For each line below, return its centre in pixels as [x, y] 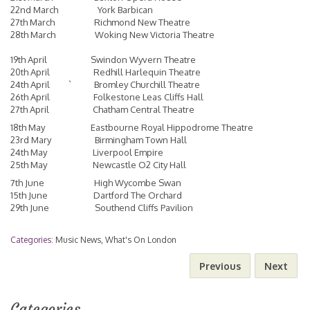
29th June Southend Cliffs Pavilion [102, 208]
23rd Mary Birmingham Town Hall [99, 140]
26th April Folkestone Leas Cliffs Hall [107, 97]
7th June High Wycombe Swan [96, 183]
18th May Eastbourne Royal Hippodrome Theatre [132, 128]
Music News [78, 240]
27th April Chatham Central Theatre [102, 110]
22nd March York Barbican [82, 10]
